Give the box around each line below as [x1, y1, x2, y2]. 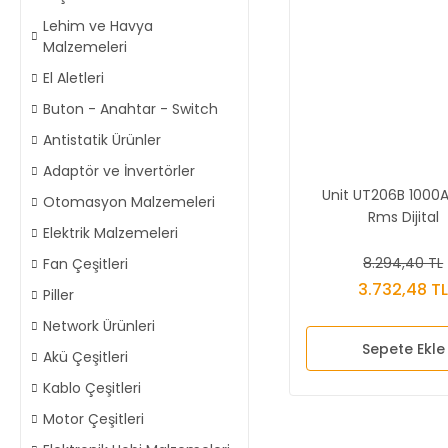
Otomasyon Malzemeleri [43, 191, 215, 212]
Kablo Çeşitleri [43, 377, 141, 398]
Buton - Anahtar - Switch [43, 98, 218, 119]
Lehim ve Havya [43, 15, 153, 36]
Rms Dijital [367, 207, 439, 228]
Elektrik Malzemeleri [43, 222, 178, 243]
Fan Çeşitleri [43, 253, 128, 274]
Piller [43, 284, 74, 305]
